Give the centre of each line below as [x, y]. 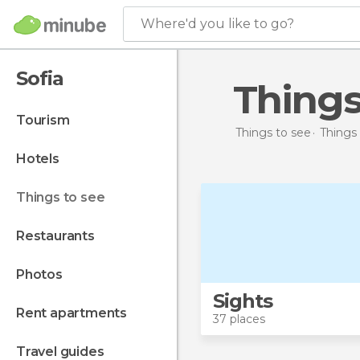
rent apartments [76, 313]
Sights [243, 301]
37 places [239, 319]
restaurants [59, 236]
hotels [43, 159]
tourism [47, 120]
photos [43, 274]
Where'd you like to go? [217, 24]
